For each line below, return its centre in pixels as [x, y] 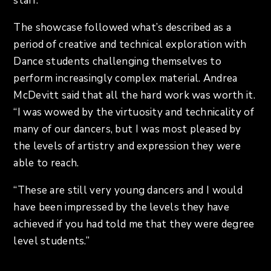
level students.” [52, 241]
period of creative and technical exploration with [130, 45]
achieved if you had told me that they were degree [134, 224]
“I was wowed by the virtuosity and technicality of [134, 113]
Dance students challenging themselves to [117, 62]
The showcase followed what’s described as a [122, 28]
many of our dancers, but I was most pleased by [127, 129]
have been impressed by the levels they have [121, 207]
